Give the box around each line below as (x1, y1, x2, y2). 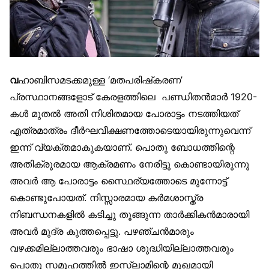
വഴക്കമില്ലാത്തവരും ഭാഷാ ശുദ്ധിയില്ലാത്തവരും (10, 242, 234, 255)
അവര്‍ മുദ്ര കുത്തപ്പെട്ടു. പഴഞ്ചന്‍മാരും (10, 225, 194, 238)
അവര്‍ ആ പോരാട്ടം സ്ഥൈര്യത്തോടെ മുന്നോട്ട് (10, 175, 227, 187)
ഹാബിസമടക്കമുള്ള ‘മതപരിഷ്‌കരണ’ (18, 74, 183, 86)
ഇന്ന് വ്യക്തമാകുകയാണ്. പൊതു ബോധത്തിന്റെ (10, 141, 235, 154)
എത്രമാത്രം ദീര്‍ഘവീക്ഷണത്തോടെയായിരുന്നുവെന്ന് (10, 124, 250, 137)
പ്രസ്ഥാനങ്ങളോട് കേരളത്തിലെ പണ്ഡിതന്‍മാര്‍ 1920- (10, 91, 257, 103)
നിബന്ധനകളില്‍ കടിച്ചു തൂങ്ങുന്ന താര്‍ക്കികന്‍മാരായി (10, 208, 249, 221)
